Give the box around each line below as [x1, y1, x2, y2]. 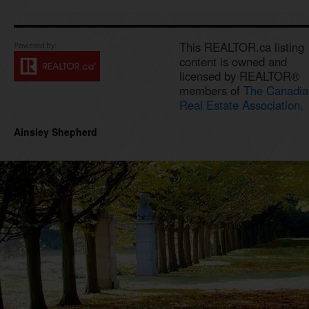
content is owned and [179, 53, 287, 70]
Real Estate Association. [179, 97, 303, 113]
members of [179, 82, 243, 99]
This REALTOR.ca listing [179, 39, 304, 55]
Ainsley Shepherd [14, 125, 97, 139]
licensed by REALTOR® [179, 68, 299, 84]
